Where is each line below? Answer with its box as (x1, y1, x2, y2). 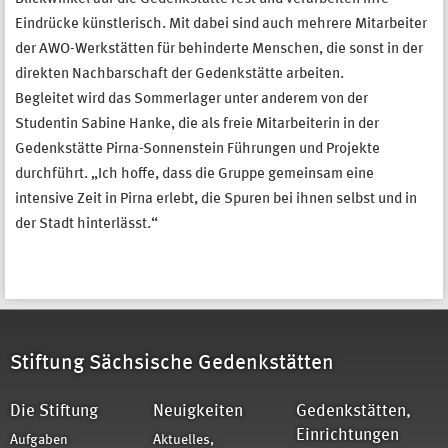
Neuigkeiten (153, 403, 243, 421)
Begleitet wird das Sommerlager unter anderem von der (15, 91, 368, 107)
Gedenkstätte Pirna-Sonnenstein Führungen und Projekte (15, 141, 380, 157)
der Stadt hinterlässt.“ (15, 216, 158, 232)
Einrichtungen (296, 427, 399, 445)
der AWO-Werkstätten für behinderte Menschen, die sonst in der (15, 41, 423, 57)
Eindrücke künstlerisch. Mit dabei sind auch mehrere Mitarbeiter (15, 16, 427, 32)
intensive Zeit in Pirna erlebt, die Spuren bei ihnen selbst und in (15, 191, 417, 207)
